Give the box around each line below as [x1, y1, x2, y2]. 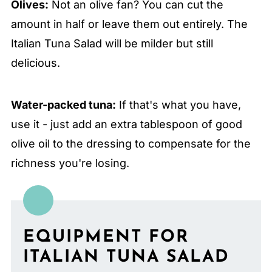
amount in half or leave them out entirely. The [10, 17, 248, 30]
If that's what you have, [115, 98, 241, 111]
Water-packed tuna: [10, 98, 116, 111]
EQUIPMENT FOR [22, 228, 189, 246]
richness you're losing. [10, 156, 129, 169]
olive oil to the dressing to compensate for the [10, 137, 251, 150]
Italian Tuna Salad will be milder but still [10, 36, 213, 50]
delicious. [10, 56, 60, 69]
